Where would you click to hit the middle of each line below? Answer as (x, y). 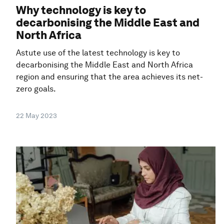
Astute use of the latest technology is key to (98, 52)
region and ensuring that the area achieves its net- (109, 76)
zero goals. (36, 88)
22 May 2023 (36, 115)
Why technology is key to (81, 10)
